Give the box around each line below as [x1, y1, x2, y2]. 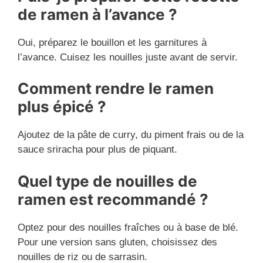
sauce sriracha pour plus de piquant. [18, 144, 177, 156]
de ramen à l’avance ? [18, 5, 177, 23]
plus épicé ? [18, 97, 106, 116]
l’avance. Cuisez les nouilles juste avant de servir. [18, 51, 238, 63]
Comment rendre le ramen [18, 79, 214, 98]
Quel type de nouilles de [18, 171, 197, 190]
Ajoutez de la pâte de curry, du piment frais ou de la [18, 129, 244, 141]
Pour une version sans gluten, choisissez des [18, 236, 217, 248]
